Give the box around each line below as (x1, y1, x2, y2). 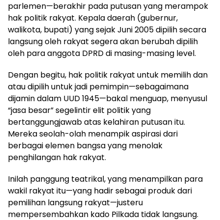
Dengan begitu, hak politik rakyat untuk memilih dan (8, 69, 208, 81)
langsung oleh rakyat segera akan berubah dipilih (8, 35, 198, 47)
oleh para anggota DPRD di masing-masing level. (8, 47, 196, 59)
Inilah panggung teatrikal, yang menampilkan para (8, 173, 203, 185)
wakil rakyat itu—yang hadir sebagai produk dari (8, 185, 192, 196)
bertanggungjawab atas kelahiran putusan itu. (8, 116, 185, 128)
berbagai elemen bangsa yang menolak (8, 139, 163, 151)
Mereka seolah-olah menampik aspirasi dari (8, 128, 178, 139)
